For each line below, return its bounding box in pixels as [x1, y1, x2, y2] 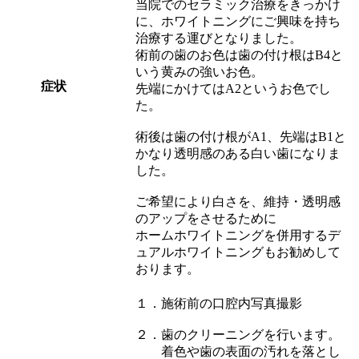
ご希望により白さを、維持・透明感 [135, 194, 341, 208]
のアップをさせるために [135, 211, 276, 225]
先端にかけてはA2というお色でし [135, 81, 331, 95]
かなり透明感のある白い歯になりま [135, 146, 341, 160]
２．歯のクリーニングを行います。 [135, 327, 341, 341]
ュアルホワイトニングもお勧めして [135, 244, 341, 259]
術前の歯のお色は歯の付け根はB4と [135, 47, 343, 62]
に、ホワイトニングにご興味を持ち [135, 14, 341, 28]
